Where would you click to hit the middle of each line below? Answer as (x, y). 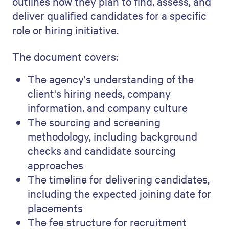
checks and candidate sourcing (102, 150)
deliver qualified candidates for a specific (109, 15)
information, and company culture (108, 107)
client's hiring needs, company (99, 93)
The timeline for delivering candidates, (119, 179)
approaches (55, 165)
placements (55, 208)
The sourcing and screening (94, 122)
